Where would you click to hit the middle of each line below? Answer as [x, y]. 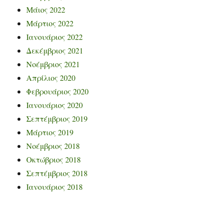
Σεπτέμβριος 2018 [57, 173]
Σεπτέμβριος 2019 [57, 119]
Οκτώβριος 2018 [54, 160]
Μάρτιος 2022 [50, 23]
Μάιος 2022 [46, 10]
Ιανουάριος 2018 [55, 187]
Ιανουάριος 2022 [55, 37]
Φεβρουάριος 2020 [58, 91]
